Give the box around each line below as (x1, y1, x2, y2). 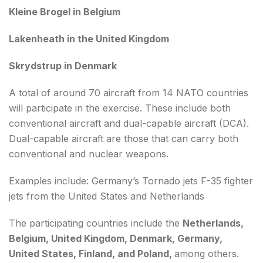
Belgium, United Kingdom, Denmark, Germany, (9, 232, 222, 244)
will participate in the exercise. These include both (9, 102, 231, 114)
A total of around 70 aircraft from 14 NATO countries (9, 86, 248, 99)
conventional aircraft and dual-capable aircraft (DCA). (9, 117, 249, 129)
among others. (174, 247, 239, 259)
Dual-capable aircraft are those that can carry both (9, 132, 238, 144)
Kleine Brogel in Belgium (9, 5, 120, 18)
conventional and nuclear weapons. (9, 147, 168, 160)
